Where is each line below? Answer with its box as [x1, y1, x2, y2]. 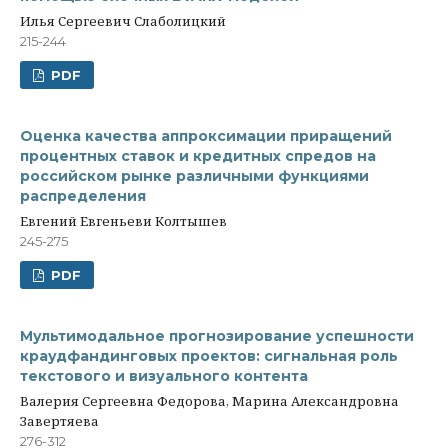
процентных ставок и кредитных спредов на [20, 147, 376, 165]
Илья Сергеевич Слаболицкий [20, 12, 226, 30]
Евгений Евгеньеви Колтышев [20, 212, 227, 230]
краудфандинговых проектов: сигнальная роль [20, 347, 398, 365]
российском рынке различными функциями [20, 167, 369, 185]
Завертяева [20, 412, 99, 430]
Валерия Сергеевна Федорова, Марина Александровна [20, 392, 399, 410]
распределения [20, 187, 146, 205]
